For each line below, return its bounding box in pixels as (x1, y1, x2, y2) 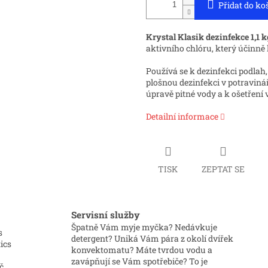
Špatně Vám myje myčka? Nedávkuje (71, 221, 218, 233)
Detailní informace (146, 111, 218, 123)
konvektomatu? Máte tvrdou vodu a (71, 243, 213, 255)
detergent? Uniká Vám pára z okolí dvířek (71, 232, 234, 244)
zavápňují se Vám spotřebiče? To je (71, 255, 208, 267)
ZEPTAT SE (202, 163, 245, 175)
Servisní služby (71, 208, 141, 221)
